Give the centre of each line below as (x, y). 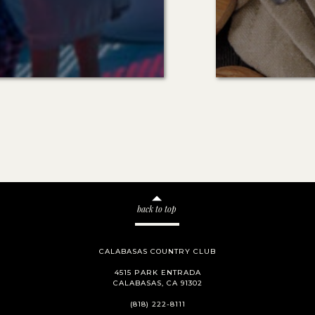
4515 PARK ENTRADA (157, 272)
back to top (156, 209)
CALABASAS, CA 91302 (157, 283)
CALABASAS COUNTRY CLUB (157, 251)
